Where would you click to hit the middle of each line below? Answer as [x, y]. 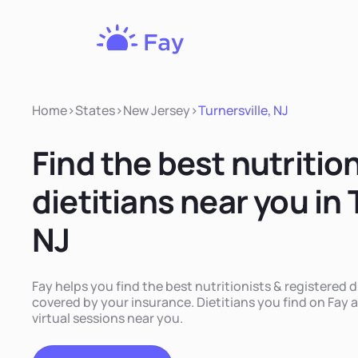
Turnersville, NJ [243, 110]
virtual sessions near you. [107, 318]
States [95, 110]
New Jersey [157, 110]
